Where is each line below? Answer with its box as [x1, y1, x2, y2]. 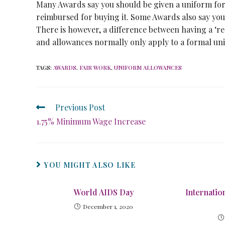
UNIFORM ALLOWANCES [114, 64, 182, 71]
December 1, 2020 [83, 202, 134, 210]
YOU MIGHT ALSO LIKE [44, 160, 136, 170]
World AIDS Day [73, 187, 134, 197]
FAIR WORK [79, 64, 111, 71]
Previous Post [55, 102, 105, 113]
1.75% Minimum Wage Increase [36, 116, 146, 127]
